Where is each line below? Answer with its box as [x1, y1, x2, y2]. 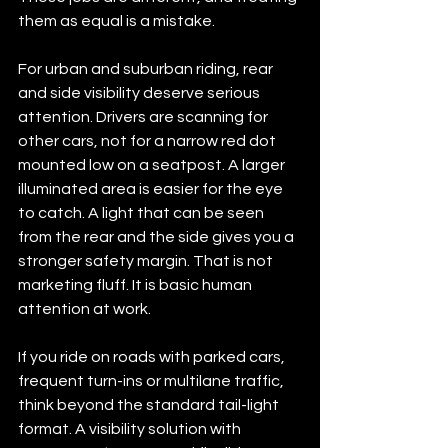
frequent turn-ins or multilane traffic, [18, 372, 287, 389]
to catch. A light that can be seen [18, 204, 267, 221]
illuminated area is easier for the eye [18, 180, 286, 197]
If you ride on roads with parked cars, [18, 348, 288, 365]
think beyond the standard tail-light [18, 396, 282, 413]
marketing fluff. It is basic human [18, 276, 255, 293]
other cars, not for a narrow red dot [18, 132, 279, 149]
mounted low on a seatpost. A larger [18, 156, 288, 173]
